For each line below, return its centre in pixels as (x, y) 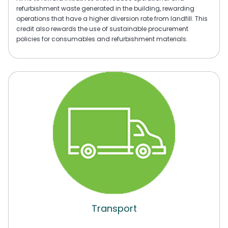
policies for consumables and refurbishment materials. (102, 39)
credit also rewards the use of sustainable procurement (102, 28)
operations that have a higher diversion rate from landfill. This (112, 18)
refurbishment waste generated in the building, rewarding (105, 8)
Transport (114, 208)
